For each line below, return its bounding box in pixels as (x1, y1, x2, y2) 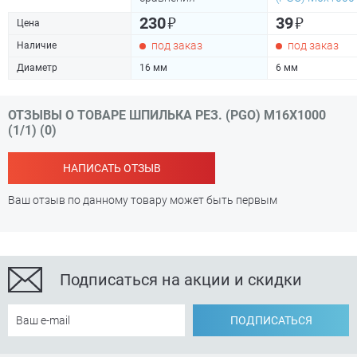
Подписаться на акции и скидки (60, 270, 302, 289)
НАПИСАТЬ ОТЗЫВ (62, 162, 161, 175)
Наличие (17, 40, 57, 51)
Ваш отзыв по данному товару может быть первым (8, 194, 277, 206)
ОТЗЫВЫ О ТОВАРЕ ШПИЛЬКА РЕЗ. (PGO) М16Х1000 (8, 108, 326, 123)
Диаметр (17, 62, 57, 73)
